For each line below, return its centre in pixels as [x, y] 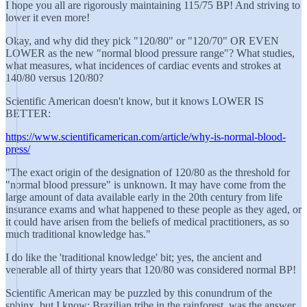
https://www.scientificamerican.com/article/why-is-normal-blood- [146, 137]
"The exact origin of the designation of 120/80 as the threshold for [148, 172]
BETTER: [28, 113]
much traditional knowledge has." [78, 234]
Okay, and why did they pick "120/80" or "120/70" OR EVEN [142, 41]
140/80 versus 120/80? [54, 78]
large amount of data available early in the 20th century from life [144, 197]
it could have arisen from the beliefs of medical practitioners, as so [147, 222]
